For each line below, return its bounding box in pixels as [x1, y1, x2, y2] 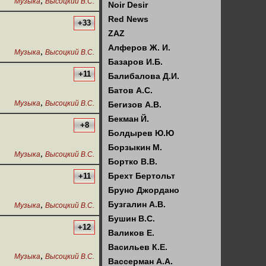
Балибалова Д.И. [108, 71, 179, 81]
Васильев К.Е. [108, 242, 167, 252]
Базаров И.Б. [108, 57, 163, 66]
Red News [108, 14, 148, 24]
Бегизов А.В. [108, 100, 161, 109]
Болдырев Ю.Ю [108, 128, 174, 138]
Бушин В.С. [108, 214, 155, 223]
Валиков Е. [108, 228, 154, 237]
